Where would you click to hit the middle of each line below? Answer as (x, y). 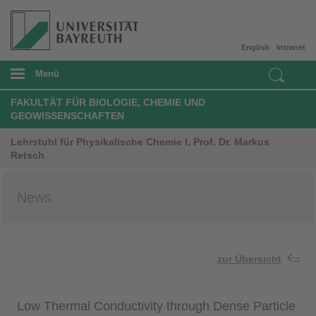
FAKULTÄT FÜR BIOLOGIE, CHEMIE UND (108, 102)
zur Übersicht (249, 259)
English (255, 47)
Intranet (291, 47)
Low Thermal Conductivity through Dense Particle (156, 306)
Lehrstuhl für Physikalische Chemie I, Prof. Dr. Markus (140, 141)
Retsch (28, 155)
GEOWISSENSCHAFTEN (67, 115)
